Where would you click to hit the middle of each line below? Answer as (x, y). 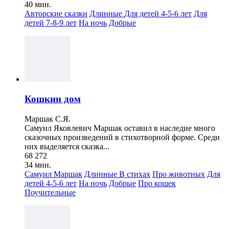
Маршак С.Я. (48, 119)
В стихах (135, 174)
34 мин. (38, 165)
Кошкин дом (53, 99)
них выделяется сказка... (67, 146)
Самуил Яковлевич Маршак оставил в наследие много (120, 128)
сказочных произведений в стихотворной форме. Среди (122, 137)
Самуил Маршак (53, 174)
